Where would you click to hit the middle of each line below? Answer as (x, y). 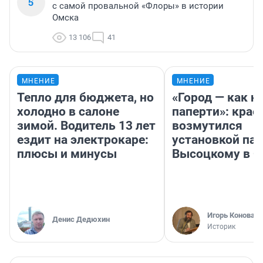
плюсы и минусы (67, 154)
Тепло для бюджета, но (85, 98)
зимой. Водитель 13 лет (86, 126)
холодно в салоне (68, 112)
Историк (221, 227)
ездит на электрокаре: (83, 140)
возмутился (207, 126)
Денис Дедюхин (81, 220)
